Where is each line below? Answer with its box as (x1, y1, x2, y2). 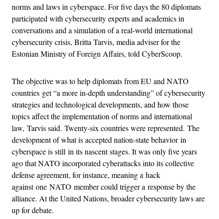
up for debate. (12, 204, 54, 215)
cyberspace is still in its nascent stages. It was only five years (12, 146, 197, 156)
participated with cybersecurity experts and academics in (12, 13, 184, 23)
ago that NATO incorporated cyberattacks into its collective (12, 157, 194, 168)
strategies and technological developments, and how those (12, 99, 189, 109)
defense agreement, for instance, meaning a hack (12, 169, 160, 180)
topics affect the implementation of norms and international (12, 110, 192, 121)
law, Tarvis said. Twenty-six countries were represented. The (12, 122, 199, 133)
